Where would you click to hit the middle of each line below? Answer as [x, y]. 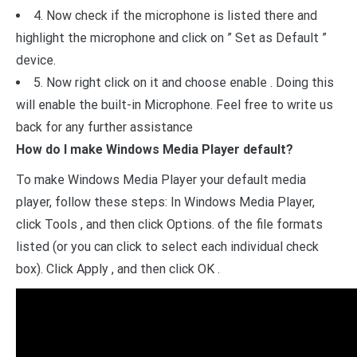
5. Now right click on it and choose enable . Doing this [184, 82]
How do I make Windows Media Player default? [155, 149]
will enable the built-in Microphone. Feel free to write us [175, 104]
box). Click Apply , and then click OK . [118, 269]
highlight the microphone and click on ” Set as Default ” [171, 37]
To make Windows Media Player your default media [161, 179]
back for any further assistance [104, 127]
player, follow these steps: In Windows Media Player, [165, 202]
